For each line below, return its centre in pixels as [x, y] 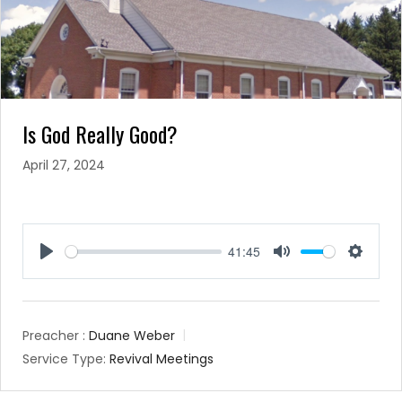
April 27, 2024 [64, 166]
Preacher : [54, 336]
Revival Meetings [162, 358]
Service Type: [64, 358]
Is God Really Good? [100, 134]
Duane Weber [132, 336]
